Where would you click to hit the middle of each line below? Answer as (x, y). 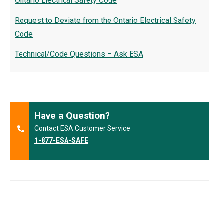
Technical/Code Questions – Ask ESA (79, 54)
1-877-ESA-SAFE (61, 141)
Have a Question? (72, 116)
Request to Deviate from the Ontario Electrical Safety (105, 20)
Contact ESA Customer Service (82, 128)
